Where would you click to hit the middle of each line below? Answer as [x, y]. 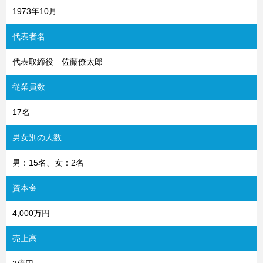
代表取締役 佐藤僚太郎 [58, 61]
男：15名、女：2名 [48, 162]
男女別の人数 [37, 137]
